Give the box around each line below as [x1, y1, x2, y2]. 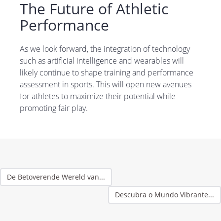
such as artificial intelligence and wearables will [20, 55, 184, 67]
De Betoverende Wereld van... [7, 172, 105, 182]
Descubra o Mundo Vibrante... [115, 190, 214, 200]
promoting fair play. [20, 103, 88, 114]
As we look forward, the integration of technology [20, 43, 190, 55]
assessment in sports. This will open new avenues [20, 79, 191, 90]
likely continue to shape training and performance [20, 67, 193, 78]
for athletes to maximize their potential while [20, 91, 176, 102]
